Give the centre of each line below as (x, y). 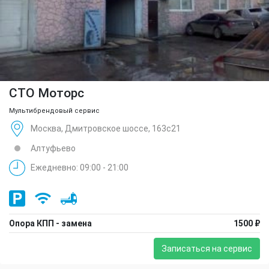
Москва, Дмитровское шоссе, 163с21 (106, 129)
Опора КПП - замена (50, 223)
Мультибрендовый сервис (54, 110)
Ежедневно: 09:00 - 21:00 (80, 168)
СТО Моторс (47, 93)
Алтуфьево (53, 148)
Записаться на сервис (207, 248)
